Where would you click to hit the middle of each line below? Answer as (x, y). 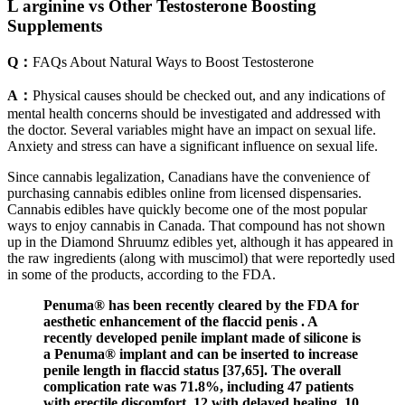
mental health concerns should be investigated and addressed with (194, 113)
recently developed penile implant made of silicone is (202, 337)
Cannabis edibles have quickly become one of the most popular (187, 209)
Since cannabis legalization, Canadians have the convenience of (188, 176)
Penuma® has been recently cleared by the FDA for (201, 305)
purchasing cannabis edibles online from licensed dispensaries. (184, 193)
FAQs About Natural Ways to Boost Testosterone (173, 61)
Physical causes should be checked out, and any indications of (209, 95)
